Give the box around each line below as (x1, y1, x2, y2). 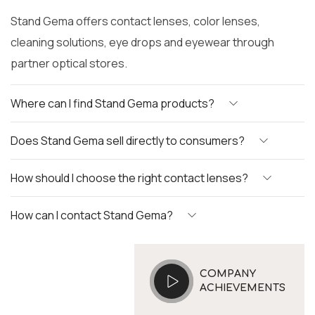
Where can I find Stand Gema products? (11, 96, 214, 112)
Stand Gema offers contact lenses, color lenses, (11, 13, 260, 30)
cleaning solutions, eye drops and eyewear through (11, 34, 274, 51)
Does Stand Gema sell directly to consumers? (11, 133, 245, 149)
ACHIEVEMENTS (199, 282, 285, 293)
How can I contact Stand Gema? (11, 207, 173, 224)
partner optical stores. (11, 56, 127, 72)
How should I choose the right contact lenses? (11, 170, 248, 186)
